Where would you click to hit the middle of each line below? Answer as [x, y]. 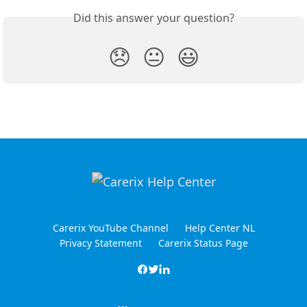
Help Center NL [220, 228]
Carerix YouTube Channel [110, 228]
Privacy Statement [100, 243]
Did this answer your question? [153, 18]
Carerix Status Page [203, 243]
